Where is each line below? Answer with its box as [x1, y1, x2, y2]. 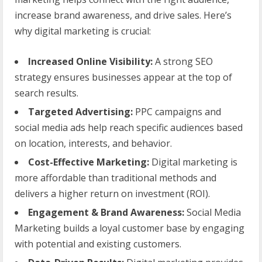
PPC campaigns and [133, 105, 221, 118]
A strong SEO [153, 54, 213, 68]
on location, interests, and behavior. [15, 136, 172, 150]
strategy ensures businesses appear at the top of [15, 70, 232, 84]
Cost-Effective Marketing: [28, 155, 149, 168]
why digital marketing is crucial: [15, 24, 151, 37]
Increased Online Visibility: [28, 54, 153, 68]
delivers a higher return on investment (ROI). [15, 187, 210, 200]
